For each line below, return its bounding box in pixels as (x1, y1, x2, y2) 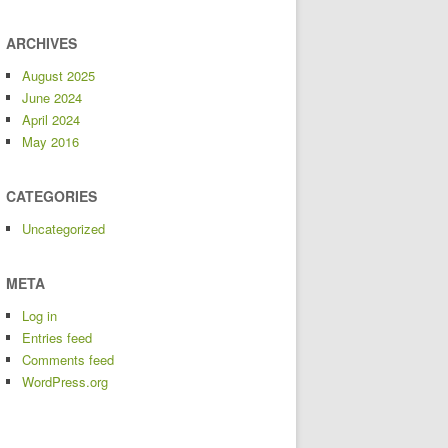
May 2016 (22, 132, 79, 151)
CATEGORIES (6, 186, 97, 206)
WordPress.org (22, 372, 108, 391)
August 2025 (22, 66, 95, 85)
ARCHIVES (6, 33, 77, 53)
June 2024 (22, 88, 82, 107)
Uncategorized (22, 219, 105, 238)
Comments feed (22, 350, 114, 369)
